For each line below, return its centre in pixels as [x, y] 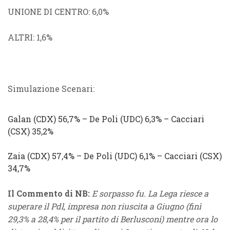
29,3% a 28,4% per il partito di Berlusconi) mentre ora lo [113, 219]
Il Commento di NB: [49, 193]
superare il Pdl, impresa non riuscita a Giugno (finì [104, 206]
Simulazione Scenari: [51, 89]
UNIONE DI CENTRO [48, 12]
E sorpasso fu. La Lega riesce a [149, 193]
